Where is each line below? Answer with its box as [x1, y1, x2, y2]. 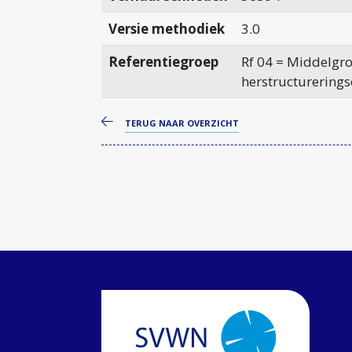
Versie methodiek [108, 20, 225, 38]
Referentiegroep [108, 53, 218, 71]
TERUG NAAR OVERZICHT [125, 117, 240, 129]
